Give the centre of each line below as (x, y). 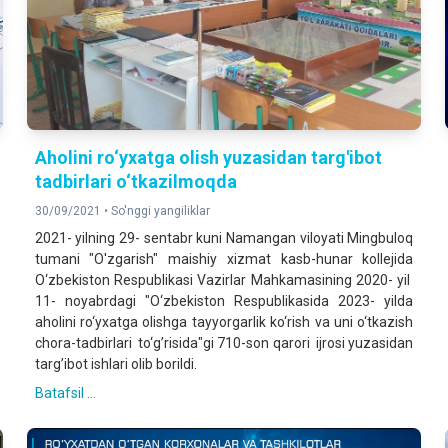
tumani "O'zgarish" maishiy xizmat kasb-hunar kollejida (224, 259)
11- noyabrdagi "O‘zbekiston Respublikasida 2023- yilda (224, 301)
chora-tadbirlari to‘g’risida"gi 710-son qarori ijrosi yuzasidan (224, 343)
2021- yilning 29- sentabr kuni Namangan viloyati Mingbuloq (224, 238)
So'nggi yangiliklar (160, 211)
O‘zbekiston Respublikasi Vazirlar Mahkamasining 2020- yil (224, 280)
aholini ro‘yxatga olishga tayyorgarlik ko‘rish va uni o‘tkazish (224, 322)
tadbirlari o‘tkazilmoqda (135, 182)
